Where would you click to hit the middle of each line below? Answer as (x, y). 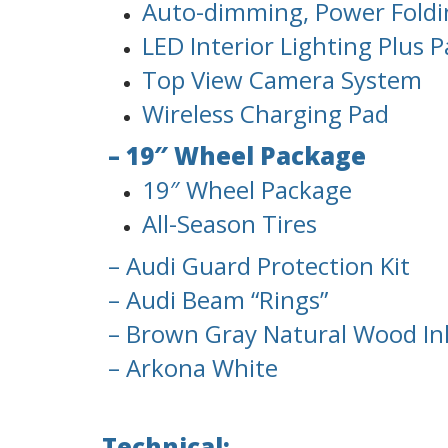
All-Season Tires (229, 224)
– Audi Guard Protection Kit (256, 266)
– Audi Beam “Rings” (215, 300)
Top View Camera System (282, 80)
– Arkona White (190, 368)
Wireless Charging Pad (265, 114)
